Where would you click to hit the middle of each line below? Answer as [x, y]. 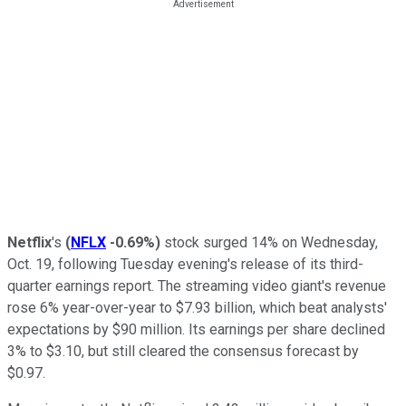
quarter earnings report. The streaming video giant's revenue [197, 285]
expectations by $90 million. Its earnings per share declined [196, 329]
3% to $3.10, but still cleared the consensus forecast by [183, 351]
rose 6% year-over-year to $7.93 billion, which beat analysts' [197, 307]
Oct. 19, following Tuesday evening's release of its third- [185, 264]
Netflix [29, 242]
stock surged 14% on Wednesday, [269, 242]
